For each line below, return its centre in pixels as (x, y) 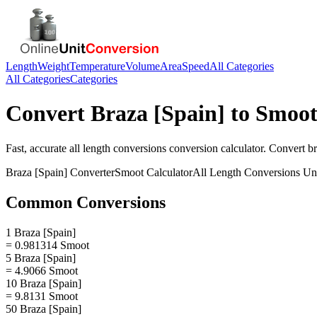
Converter (91, 172)
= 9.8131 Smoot (42, 296)
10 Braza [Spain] (44, 283)
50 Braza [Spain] (44, 309)
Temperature (97, 66)
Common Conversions (86, 202)
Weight (53, 66)
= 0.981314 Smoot (47, 245)
